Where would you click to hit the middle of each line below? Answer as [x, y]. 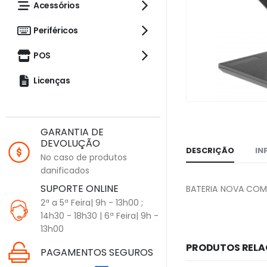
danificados [65, 170]
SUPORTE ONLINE [80, 189]
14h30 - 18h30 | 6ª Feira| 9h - [100, 216]
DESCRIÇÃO [210, 151]
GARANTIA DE [72, 132]
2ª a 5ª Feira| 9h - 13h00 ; [92, 203]
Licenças [52, 80]
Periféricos [56, 30]
